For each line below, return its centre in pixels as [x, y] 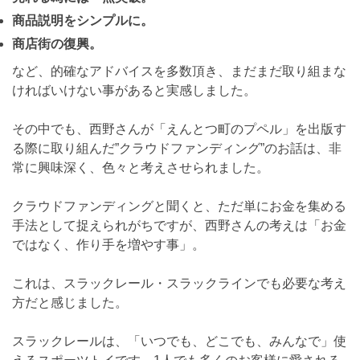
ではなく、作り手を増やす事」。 [108, 245]
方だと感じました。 [70, 303]
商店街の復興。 [57, 44]
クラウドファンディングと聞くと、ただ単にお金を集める [179, 207]
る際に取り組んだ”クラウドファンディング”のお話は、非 [177, 149]
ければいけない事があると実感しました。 [134, 91]
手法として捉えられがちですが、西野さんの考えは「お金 [179, 226]
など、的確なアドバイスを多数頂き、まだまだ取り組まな [179, 72]
